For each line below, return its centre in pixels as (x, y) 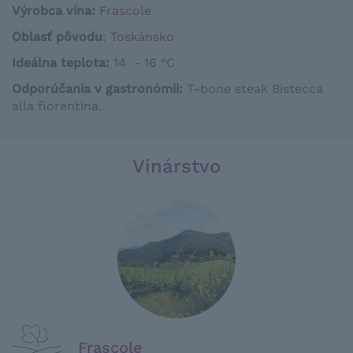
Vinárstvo (176, 166)
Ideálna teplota (59, 63)
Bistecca (297, 89)
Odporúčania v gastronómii (95, 89)
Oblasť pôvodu (57, 37)
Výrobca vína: (56, 11)
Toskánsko (142, 37)
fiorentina (68, 106)
